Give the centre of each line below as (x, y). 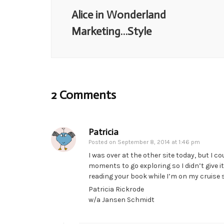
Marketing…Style (111, 31)
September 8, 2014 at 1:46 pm (159, 142)
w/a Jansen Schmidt (121, 200)
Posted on (103, 142)
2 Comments (83, 95)
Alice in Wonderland (119, 15)
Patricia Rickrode (116, 189)
